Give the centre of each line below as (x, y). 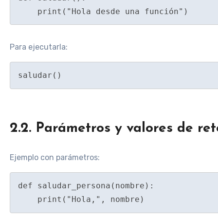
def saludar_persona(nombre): (86, 185)
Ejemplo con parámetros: (55, 158)
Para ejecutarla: (39, 47)
